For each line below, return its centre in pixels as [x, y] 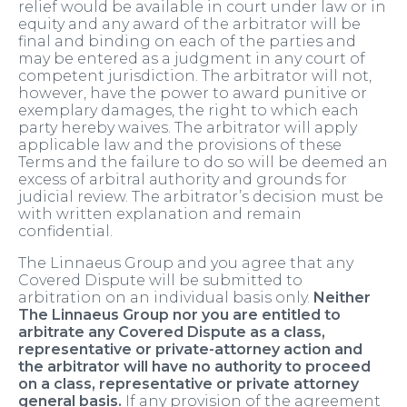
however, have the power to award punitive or [193, 94]
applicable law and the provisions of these [180, 145]
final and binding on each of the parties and [187, 42]
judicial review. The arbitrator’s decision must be [201, 197]
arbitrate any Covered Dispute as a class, [172, 333]
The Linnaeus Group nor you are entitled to [179, 315]
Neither [342, 298]
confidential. [65, 232]
